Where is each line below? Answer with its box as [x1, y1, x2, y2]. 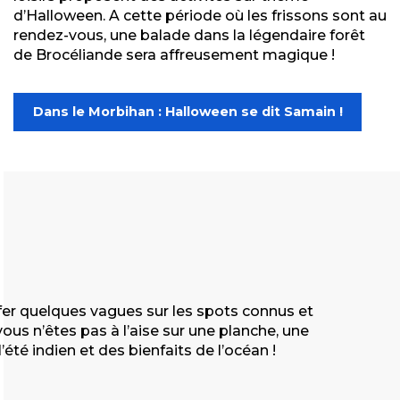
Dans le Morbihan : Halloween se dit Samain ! [32, 104, 343, 121]
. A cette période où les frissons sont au [103, 6, 387, 24]
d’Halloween [13, 6, 103, 24]
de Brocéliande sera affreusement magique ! [13, 46, 335, 63]
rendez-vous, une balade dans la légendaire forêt [13, 26, 365, 44]
